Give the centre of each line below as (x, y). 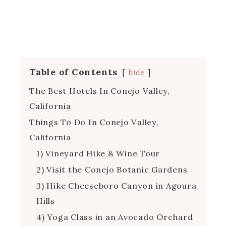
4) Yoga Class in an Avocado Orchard (115, 217)
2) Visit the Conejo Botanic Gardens (112, 169)
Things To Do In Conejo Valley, (94, 122)
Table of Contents (73, 72)
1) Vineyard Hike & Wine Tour (98, 153)
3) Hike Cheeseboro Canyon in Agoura (117, 185)
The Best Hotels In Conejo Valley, (100, 91)
